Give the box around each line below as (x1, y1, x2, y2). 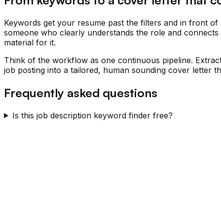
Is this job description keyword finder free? (12, 110, 173, 120)
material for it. (4, 37, 56, 47)
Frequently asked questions (4, 85, 157, 100)
